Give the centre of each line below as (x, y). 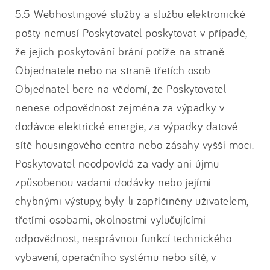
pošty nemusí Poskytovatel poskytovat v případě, (131, 33)
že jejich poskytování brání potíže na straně (120, 51)
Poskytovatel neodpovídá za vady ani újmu (117, 163)
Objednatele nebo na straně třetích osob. (114, 70)
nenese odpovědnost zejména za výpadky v (120, 107)
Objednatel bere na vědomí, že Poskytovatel (121, 89)
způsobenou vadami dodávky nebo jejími (113, 182)
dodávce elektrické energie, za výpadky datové (127, 126)
